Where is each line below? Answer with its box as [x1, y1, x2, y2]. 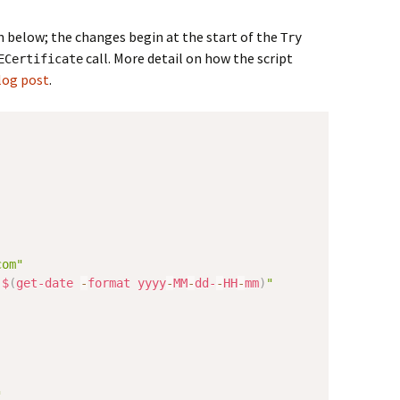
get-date [16, 276, 73, 290]
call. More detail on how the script [83, 49, 293, 67]
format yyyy [87, 276, 166, 290]
